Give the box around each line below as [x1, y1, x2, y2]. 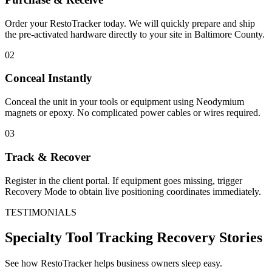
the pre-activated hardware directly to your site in [5, 29, 194, 39]
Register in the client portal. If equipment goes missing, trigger [5, 175, 242, 186]
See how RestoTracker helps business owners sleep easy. [5, 258, 222, 269]
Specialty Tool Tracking [5, 229, 153, 246]
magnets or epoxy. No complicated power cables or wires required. [5, 107, 260, 118]
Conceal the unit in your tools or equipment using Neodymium [5, 97, 244, 107]
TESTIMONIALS [5, 206, 76, 217]
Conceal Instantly [5, 72, 92, 85]
